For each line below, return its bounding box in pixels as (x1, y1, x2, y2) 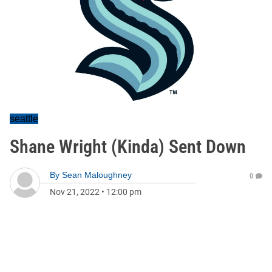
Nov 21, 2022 (50, 187, 100, 197)
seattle (10, 114, 38, 124)
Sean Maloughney (62, 170, 132, 180)
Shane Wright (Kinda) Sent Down (10, 136, 246, 157)
